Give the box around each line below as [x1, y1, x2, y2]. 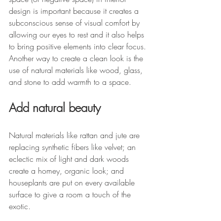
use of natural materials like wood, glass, [9, 64, 145, 75]
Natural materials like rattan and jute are [9, 129, 142, 141]
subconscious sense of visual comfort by [9, 17, 142, 28]
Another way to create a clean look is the [9, 52, 146, 64]
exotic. [9, 200, 33, 212]
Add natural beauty [9, 99, 101, 115]
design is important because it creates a [9, 5, 141, 16]
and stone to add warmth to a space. [9, 76, 134, 87]
